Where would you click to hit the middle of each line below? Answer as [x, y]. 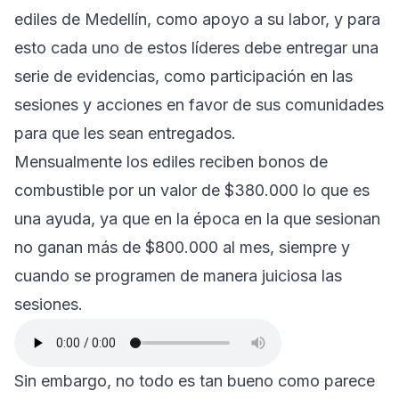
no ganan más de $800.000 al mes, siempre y [182, 247]
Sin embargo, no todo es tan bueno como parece [195, 380]
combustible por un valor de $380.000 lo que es [192, 190]
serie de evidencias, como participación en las [183, 76]
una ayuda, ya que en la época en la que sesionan [197, 218]
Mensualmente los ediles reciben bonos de [171, 161]
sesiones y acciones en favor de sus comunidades [199, 104]
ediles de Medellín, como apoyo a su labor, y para [197, 19]
